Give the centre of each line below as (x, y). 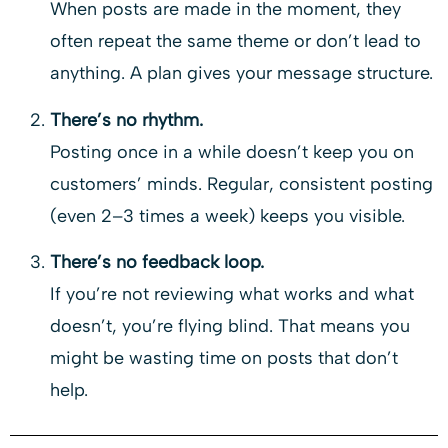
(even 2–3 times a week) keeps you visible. (227, 215)
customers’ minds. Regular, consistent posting (241, 183)
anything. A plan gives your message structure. (241, 73)
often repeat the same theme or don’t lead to (235, 41)
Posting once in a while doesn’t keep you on (232, 151)
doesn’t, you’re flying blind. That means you (230, 325)
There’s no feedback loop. (157, 261)
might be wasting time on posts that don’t (224, 357)
